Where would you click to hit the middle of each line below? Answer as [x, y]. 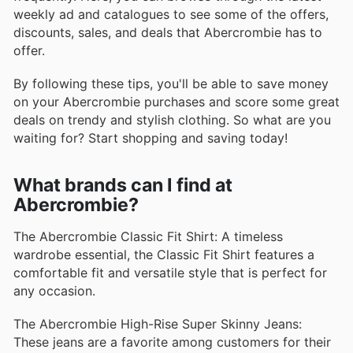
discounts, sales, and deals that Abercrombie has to [168, 33]
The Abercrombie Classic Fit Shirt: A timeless [148, 236]
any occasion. [54, 290]
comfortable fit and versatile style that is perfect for [170, 272]
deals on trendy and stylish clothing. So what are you [172, 120]
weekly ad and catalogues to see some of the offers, [171, 15]
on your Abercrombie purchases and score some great [176, 102]
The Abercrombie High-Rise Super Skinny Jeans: [158, 323]
